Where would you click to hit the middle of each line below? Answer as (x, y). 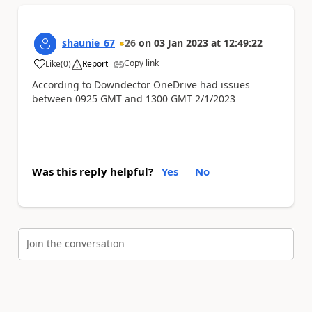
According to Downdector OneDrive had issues (141, 85)
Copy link (141, 63)
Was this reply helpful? (93, 171)
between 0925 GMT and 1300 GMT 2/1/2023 (134, 99)
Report (95, 64)
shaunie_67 (88, 43)
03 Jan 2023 (181, 43)
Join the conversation (76, 244)
